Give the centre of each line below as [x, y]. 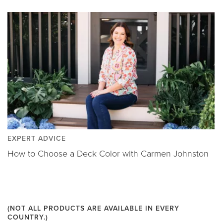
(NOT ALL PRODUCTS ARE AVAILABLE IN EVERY [93, 208]
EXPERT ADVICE [37, 138]
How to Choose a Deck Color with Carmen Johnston [108, 153]
